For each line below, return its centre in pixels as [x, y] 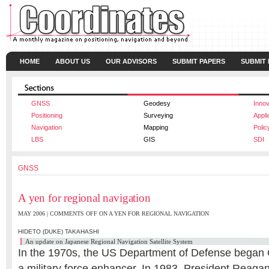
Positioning [47, 115]
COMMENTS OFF [74, 213]
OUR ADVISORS [131, 61]
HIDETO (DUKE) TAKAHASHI [59, 231]
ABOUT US [73, 61]
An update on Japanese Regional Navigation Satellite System [109, 241]
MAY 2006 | [34, 213]
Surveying [158, 115]
